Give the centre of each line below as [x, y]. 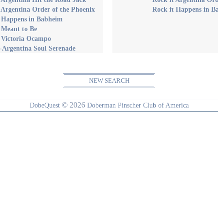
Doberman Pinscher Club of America [138, 105]
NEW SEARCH [109, 81]
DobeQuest [45, 105]
